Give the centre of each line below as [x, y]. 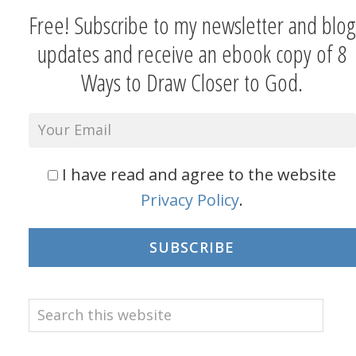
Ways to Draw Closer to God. [192, 82]
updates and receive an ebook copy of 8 [192, 53]
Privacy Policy [190, 199]
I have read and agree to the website [199, 174]
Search [53, 310]
